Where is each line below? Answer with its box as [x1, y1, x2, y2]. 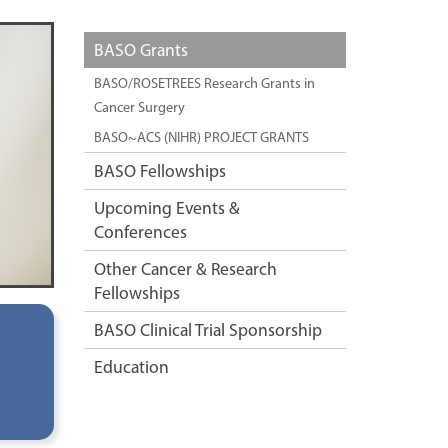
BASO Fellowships [93, 160, 226, 181]
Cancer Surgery [93, 98, 185, 116]
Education [93, 356, 169, 377]
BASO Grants [93, 39, 188, 60]
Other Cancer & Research [93, 258, 277, 279]
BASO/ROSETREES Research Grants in [93, 74, 315, 92]
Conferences [93, 221, 187, 242]
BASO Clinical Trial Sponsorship [93, 319, 322, 340]
